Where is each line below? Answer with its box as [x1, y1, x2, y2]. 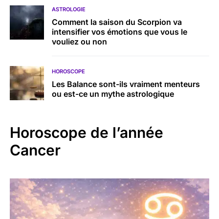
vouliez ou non [52, 37, 107, 46]
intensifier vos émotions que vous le [52, 27, 187, 37]
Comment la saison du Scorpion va [52, 17, 182, 27]
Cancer [10, 141, 61, 159]
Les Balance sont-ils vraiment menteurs [52, 79, 200, 89]
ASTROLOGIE [52, 6, 86, 13]
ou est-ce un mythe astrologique [52, 89, 174, 99]
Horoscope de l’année [10, 124, 163, 141]
